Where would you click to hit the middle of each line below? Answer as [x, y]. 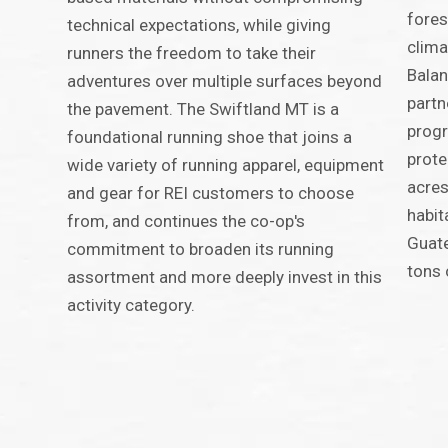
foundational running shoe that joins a [210, 137]
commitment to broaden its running [201, 249]
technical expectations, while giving [199, 25]
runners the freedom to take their [192, 53]
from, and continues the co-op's [186, 221]
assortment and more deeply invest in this [225, 277]
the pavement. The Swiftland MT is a [203, 109]
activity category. [131, 305]
